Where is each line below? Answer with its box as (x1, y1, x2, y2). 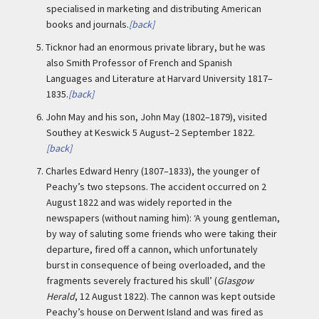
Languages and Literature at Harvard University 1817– (46, 72, 273, 85)
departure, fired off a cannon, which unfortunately (46, 243, 258, 256)
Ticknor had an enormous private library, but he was (46, 41, 266, 53)
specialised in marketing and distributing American (46, 2, 261, 15)
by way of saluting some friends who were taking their (46, 227, 277, 240)
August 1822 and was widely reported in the (46, 196, 232, 209)
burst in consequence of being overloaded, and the (46, 258, 266, 271)
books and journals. (46, 18, 129, 31)
